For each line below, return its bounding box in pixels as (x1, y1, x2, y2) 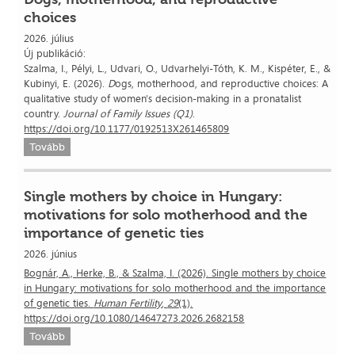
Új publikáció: (24, 45, 90, 60)
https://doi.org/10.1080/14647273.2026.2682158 (24, 310, 245, 325)
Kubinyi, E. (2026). (24, 75, 109, 90)
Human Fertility (94, 295, 162, 310)
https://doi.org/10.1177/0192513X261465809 (24, 120, 230, 136)
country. (24, 105, 64, 120)
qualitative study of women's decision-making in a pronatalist (24, 90, 302, 105)
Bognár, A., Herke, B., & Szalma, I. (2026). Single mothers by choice (24, 265, 326, 280)
